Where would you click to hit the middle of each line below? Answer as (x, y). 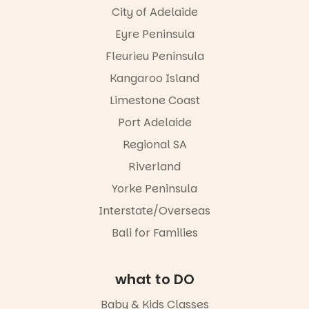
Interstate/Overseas (154, 211)
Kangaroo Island (154, 79)
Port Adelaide (154, 123)
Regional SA (154, 145)
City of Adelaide (154, 12)
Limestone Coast (154, 101)
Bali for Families (154, 233)
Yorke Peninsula (154, 189)
